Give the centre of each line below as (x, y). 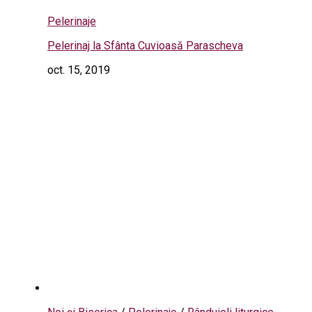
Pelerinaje (72, 21)
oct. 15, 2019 (79, 70)
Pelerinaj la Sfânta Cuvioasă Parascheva (145, 45)
